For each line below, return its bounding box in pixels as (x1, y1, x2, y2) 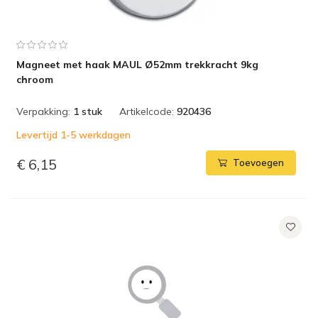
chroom (16, 73, 53, 86)
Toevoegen (233, 157, 284, 169)
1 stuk (73, 105, 102, 118)
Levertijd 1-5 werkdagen (16, 128, 131, 141)
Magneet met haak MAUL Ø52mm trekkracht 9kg (16, 58, 258, 71)
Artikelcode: (119, 105, 174, 118)
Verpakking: (16, 105, 70, 118)
